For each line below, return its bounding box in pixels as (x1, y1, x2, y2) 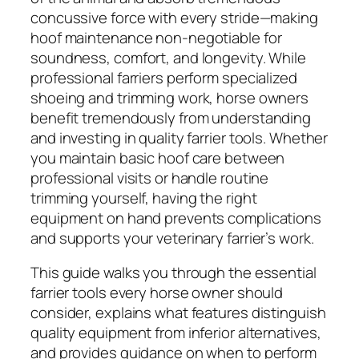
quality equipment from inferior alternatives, (30, 322, 321, 344)
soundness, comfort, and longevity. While (30, 46, 306, 68)
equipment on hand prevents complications (30, 207, 321, 228)
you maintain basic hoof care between (30, 147, 285, 168)
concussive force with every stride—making (30, 6, 318, 28)
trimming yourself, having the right (30, 187, 257, 208)
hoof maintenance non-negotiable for (30, 26, 282, 48)
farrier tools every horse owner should (30, 282, 284, 304)
